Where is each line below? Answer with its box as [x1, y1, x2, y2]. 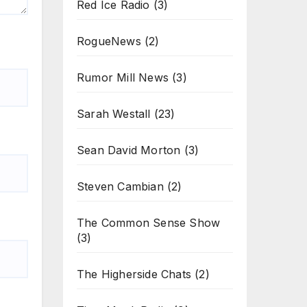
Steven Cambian [77, 180, 164, 193]
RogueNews [77, 34, 141, 48]
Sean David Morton [77, 143, 181, 157]
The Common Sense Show [77, 216, 221, 230]
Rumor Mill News [77, 71, 169, 84]
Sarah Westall [77, 107, 151, 121]
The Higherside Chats [77, 267, 191, 281]
